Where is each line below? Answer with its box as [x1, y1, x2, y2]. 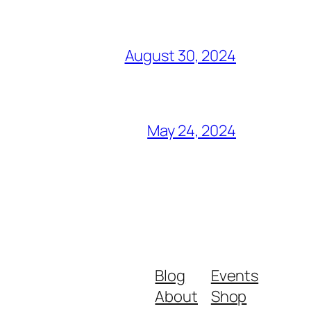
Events [210, 264, 259, 286]
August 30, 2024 [124, 44, 236, 66]
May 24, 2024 [147, 119, 236, 141]
